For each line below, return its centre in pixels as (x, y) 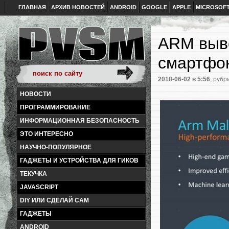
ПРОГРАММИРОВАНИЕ (55, 107)
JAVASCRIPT (39, 187)
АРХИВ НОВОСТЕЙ (78, 7)
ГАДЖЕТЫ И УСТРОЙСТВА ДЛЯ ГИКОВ (79, 161)
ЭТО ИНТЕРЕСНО (47, 134)
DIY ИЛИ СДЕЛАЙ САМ (54, 200)
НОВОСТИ (36, 94)
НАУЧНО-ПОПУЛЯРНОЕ (56, 147)
